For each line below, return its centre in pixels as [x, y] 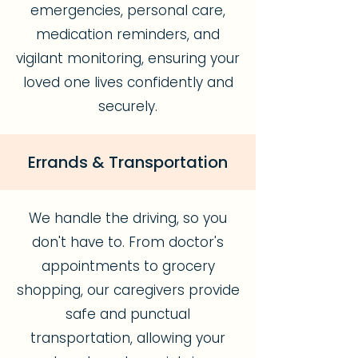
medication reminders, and [128, 34]
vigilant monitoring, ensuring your [128, 58]
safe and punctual [128, 314]
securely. [128, 106]
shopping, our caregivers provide [128, 290]
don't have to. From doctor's [128, 242]
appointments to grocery [128, 266]
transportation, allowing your [128, 338]
